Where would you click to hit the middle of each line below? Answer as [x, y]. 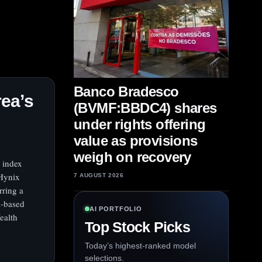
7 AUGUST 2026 [99, 175]
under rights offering [140, 124]
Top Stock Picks [137, 227]
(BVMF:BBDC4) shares [145, 108]
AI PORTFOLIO [116, 209]
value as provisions [136, 141]
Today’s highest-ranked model [140, 246]
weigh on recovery [132, 157]
